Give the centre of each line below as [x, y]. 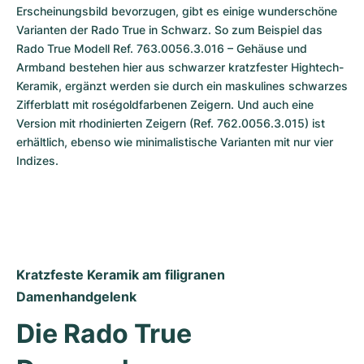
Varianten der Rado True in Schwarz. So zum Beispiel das [169, 30]
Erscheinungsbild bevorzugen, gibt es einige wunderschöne [177, 11]
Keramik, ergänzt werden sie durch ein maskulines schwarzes [182, 86]
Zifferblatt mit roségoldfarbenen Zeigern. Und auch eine [165, 104]
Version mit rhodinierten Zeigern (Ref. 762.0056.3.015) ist [171, 123]
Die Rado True [104, 334]
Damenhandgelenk [76, 297]
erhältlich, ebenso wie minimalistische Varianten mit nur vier [175, 142]
